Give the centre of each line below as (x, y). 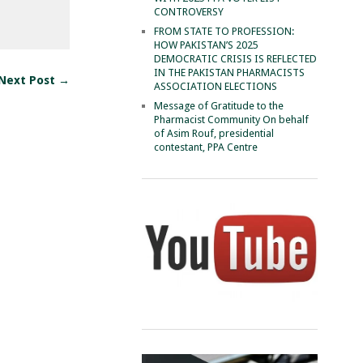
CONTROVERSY (188, 11)
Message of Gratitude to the (218, 105)
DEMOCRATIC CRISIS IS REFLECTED (235, 58)
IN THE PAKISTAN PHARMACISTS (229, 72)
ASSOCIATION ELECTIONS (215, 86)
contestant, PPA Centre (205, 147)
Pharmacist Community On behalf (231, 119)
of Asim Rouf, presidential (214, 133)
